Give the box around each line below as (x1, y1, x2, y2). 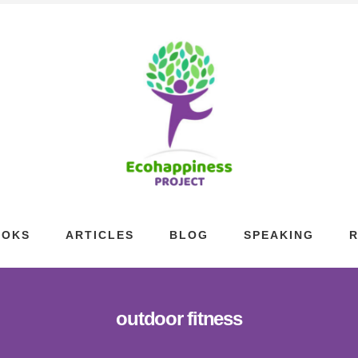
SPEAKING (244, 229, 314, 241)
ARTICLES (66, 229, 134, 241)
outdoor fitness (116, 308, 242, 329)
